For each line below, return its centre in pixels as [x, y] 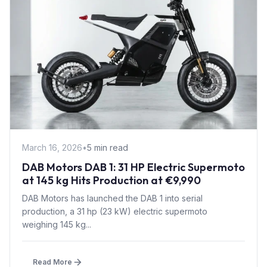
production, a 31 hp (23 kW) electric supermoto [115, 211]
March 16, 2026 [52, 147]
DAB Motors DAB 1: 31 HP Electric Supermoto [133, 167]
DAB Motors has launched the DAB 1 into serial [112, 198]
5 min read [108, 147]
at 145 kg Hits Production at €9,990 [111, 180]
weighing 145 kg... [57, 224]
